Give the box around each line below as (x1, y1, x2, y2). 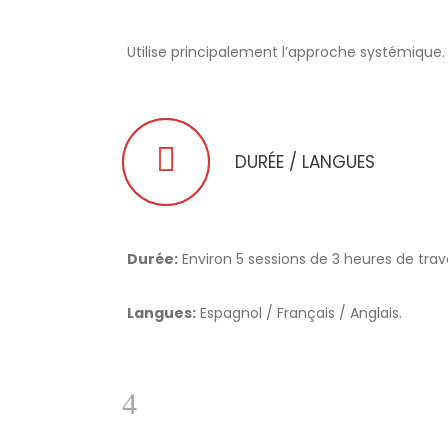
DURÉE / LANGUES (235, 150, 375, 174)
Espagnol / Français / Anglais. (196, 303, 402, 323)
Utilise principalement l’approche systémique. (127, 42, 445, 62)
